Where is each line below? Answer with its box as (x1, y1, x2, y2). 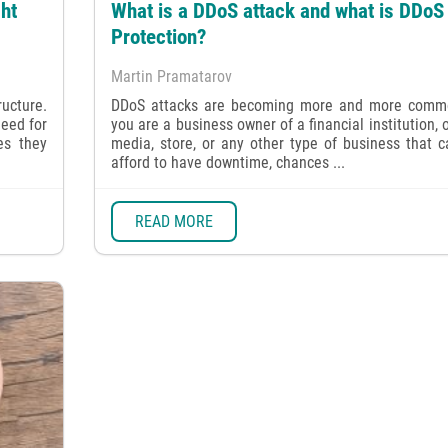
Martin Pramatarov (111, 66, 233, 86)
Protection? (111, 24, 207, 49)
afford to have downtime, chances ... (111, 152, 346, 172)
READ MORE (135, 211, 214, 231)
